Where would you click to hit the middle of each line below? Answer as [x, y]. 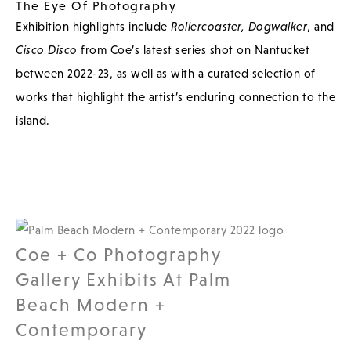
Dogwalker [277, 26]
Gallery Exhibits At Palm [123, 279]
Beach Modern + [91, 304]
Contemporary [81, 329]
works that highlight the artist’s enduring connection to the [175, 96]
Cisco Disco [47, 49]
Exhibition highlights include [93, 26]
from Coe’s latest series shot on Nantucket [193, 49]
